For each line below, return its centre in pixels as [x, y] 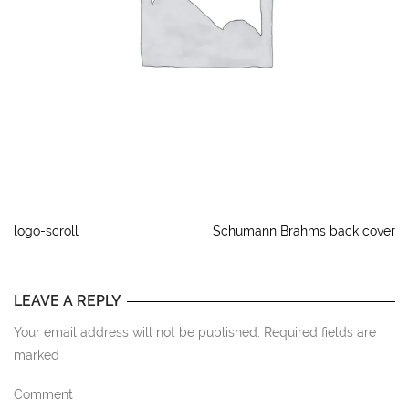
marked [37, 355]
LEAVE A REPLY [68, 301]
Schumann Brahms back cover [304, 231]
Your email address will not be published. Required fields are [195, 332]
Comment [43, 394]
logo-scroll [46, 231]
